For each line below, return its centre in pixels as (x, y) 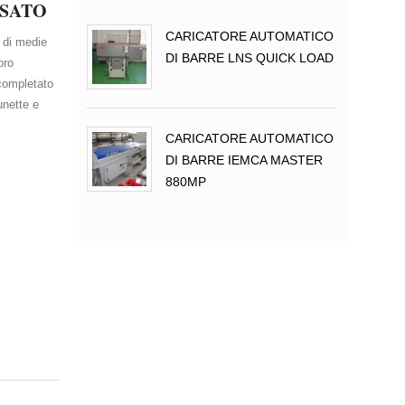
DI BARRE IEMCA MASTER (244, 160)
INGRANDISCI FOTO (124, 192)
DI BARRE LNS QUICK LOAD (250, 58)
